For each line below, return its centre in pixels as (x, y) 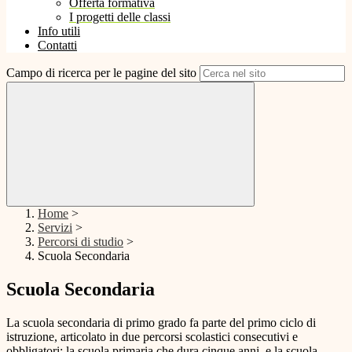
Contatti (57, 46)
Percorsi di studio (81, 242)
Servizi (55, 228)
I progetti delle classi (120, 17)
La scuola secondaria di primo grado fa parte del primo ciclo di (161, 323)
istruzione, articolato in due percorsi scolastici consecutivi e (152, 337)
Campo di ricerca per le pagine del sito (101, 73)
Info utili (59, 31)
